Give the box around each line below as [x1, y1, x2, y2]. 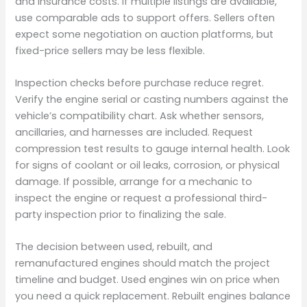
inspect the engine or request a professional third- [15, 191, 268, 205]
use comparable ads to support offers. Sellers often [15, 10, 275, 25]
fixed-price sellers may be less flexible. [15, 43, 206, 58]
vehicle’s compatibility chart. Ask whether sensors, [15, 108, 265, 123]
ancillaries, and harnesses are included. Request [15, 125, 254, 139]
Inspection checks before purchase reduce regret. [15, 75, 265, 90]
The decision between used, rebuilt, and [15, 240, 213, 254]
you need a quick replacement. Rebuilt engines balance [15, 289, 291, 304]
